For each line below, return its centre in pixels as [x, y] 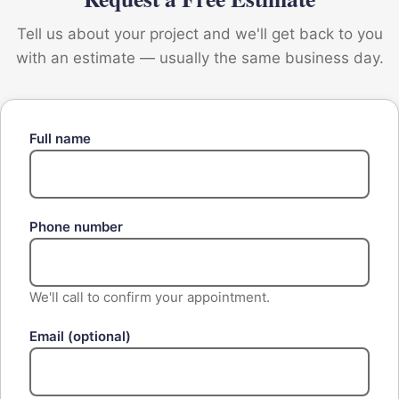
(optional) [99, 337]
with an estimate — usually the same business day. [199, 58]
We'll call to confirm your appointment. [150, 297]
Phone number [76, 227]
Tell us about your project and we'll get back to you [199, 34]
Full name [60, 139]
